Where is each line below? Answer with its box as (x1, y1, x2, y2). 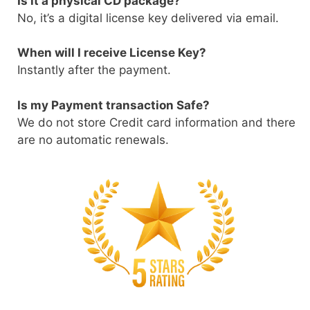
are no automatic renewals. (17, 132, 169, 147)
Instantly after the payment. (17, 63, 171, 77)
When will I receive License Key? (17, 46, 206, 60)
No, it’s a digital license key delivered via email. (17, 10, 279, 25)
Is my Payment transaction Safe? (17, 98, 210, 112)
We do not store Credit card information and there (17, 115, 295, 129)
